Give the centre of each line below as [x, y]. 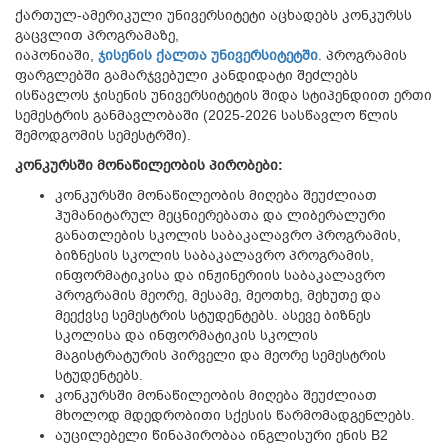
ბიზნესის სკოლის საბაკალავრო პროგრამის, [214, 255]
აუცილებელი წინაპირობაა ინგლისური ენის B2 [221, 435]
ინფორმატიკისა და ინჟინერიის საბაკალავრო [220, 275]
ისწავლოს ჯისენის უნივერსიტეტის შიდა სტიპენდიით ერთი [223, 95]
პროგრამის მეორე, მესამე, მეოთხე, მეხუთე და [218, 295]
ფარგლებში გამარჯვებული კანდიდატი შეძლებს [186, 75]
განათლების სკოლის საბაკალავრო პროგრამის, [228, 235]
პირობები [243, 165]
